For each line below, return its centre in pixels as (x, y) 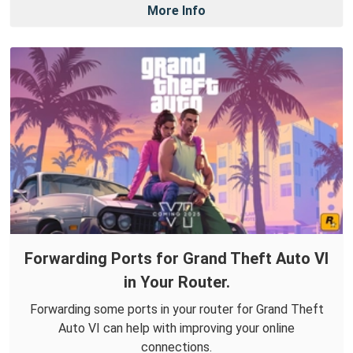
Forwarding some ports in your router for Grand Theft (176, 309)
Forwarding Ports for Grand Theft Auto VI (176, 258)
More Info (176, 11)
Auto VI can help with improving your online (176, 328)
